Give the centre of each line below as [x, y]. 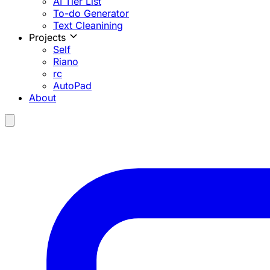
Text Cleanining [88, 25]
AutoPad [72, 86]
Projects [49, 37]
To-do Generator [91, 13]
